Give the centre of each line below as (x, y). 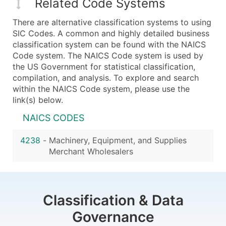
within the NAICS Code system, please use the (101, 89)
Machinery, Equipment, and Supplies (118, 140)
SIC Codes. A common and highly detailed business (111, 33)
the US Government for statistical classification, (104, 66)
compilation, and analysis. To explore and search (106, 77)
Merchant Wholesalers (91, 151)
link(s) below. (38, 100)
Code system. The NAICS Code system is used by (108, 55)
